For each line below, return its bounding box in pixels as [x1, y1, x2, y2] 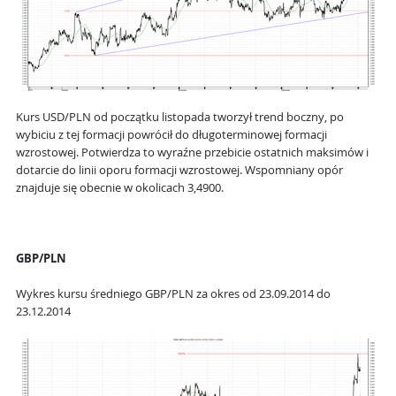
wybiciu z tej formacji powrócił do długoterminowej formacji [16, 127, 327, 143]
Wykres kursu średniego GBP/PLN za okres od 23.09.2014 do [16, 286, 331, 302]
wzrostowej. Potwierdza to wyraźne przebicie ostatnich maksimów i [16, 145, 369, 161]
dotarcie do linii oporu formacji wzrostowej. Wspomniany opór [16, 163, 343, 179]
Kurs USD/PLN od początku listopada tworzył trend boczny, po [16, 110, 344, 126]
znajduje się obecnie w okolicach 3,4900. [16, 180, 224, 196]
